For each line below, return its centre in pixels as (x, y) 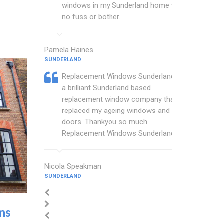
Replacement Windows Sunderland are (124, 76)
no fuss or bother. (91, 17)
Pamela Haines (68, 50)
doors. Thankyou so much (104, 122)
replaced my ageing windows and (115, 111)
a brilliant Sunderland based (106, 88)
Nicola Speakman (72, 166)
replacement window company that (119, 99)
